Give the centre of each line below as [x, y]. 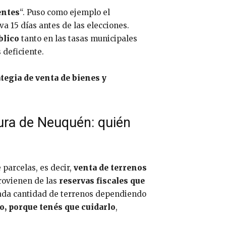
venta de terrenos [109, 167]
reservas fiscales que [101, 181]
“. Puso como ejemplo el [65, 12]
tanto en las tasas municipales [78, 38]
